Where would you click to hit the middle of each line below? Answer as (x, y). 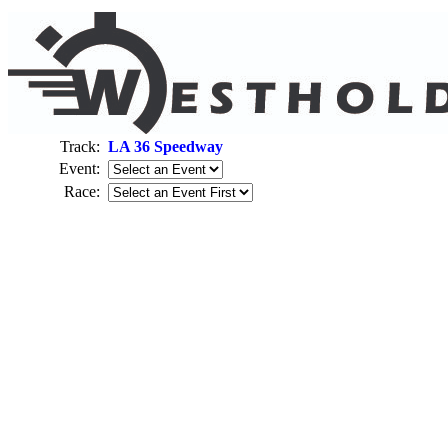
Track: (84, 146)
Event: (83, 168)
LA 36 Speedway (165, 146)
